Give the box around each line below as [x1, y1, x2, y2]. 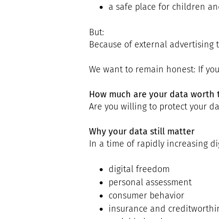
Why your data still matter [89, 126, 195, 137]
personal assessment [109, 176, 192, 188]
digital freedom [109, 163, 170, 175]
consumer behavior [109, 190, 184, 201]
